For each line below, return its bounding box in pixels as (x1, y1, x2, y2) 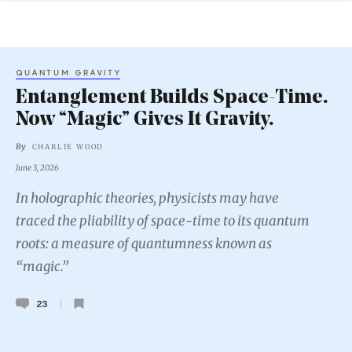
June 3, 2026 (16, 162, 59, 173)
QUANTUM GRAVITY (16, 67, 123, 77)
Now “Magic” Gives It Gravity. (16, 110, 274, 130)
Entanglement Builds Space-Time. (16, 88, 328, 108)
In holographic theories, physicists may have (16, 189, 279, 207)
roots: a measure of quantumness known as (16, 234, 272, 252)
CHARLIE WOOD (31, 142, 104, 152)
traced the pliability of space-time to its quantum (16, 211, 310, 229)
